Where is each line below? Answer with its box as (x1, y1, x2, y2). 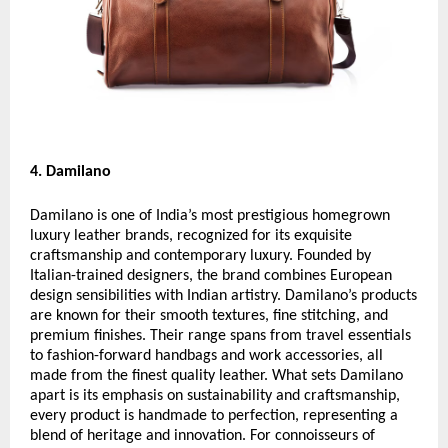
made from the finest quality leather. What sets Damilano (30, 368, 403, 385)
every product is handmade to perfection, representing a (30, 408, 398, 425)
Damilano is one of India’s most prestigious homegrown (30, 208, 390, 225)
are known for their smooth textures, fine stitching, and (30, 308, 388, 325)
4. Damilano (30, 164, 111, 181)
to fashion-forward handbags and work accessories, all (30, 348, 383, 365)
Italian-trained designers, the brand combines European (30, 268, 392, 285)
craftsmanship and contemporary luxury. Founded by (30, 248, 371, 265)
